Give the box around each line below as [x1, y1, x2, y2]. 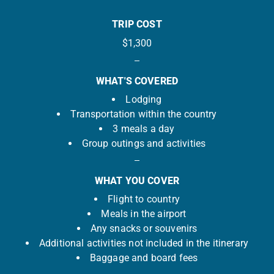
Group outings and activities [81, 137, 206, 149]
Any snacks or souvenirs [90, 222, 198, 234]
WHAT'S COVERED [95, 75, 179, 87]
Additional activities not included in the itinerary [39, 237, 249, 249]
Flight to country [108, 193, 180, 205]
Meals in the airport [101, 207, 187, 220]
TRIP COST [112, 18, 162, 30]
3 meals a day [113, 122, 175, 135]
